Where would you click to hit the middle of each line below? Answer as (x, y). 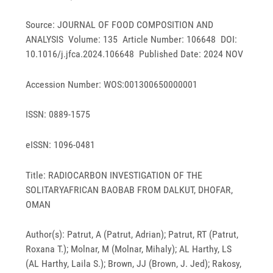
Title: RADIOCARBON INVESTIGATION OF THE (114, 175)
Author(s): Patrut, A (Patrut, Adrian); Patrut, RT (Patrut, (132, 235)
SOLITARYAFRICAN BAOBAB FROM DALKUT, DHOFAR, (129, 190)
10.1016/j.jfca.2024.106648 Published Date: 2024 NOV (135, 54)
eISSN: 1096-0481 (61, 144)
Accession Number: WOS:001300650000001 (112, 84)
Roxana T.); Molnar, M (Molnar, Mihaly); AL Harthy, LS (129, 249)
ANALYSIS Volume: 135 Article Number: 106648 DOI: (132, 40)
